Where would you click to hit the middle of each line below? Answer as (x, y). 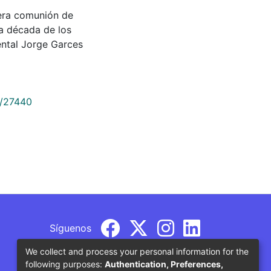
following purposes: (65, 264)
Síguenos (70, 228)
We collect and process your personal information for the (137, 251)
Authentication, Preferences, (164, 264)
